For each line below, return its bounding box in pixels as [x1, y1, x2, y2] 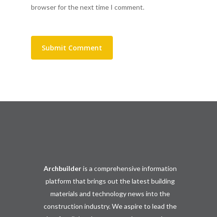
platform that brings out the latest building [45, 177, 175, 186]
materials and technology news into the [50, 189, 170, 198]
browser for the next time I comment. [31, 2, 144, 11]
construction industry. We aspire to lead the [43, 202, 177, 211]
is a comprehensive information [81, 164, 177, 173]
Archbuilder [43, 164, 81, 173]
